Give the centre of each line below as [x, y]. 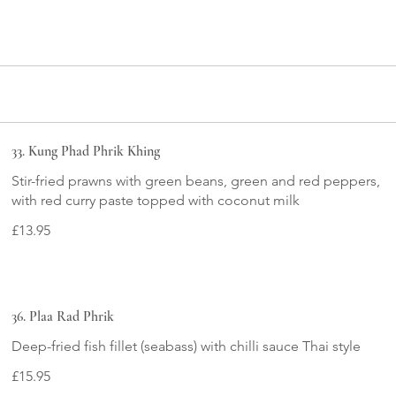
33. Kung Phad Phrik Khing [86, 151]
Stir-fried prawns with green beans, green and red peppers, [196, 180]
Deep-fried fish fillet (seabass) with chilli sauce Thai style [187, 346]
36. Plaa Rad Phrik [63, 316]
